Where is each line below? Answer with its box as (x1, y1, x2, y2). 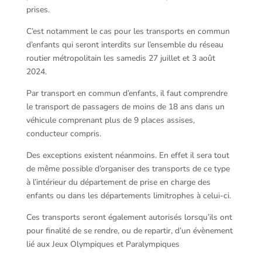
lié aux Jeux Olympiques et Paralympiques (26, 238, 180, 250)
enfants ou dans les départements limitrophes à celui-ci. (26, 189, 231, 201)
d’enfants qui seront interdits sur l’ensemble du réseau (26, 39, 223, 50)
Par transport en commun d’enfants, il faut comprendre (26, 87, 227, 99)
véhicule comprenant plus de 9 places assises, (26, 114, 195, 126)
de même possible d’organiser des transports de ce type (26, 163, 230, 174)
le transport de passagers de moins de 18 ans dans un (26, 101, 225, 112)
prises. (26, 4, 50, 15)
